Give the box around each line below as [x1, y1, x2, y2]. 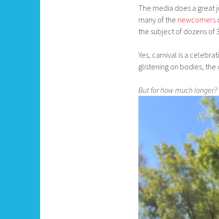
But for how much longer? [138, 85, 217, 95]
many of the [138, 14, 176, 24]
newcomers [176, 14, 216, 24]
